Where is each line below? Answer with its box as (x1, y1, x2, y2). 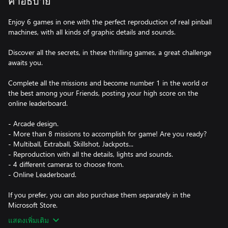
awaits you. (8, 58, 43, 67)
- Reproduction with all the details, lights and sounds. (8, 149, 173, 159)
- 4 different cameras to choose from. (8, 159, 124, 169)
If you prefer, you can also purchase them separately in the (8, 190, 190, 199)
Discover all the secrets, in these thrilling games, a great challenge (8, 47, 211, 57)
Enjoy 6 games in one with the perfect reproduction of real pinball (8, 17, 212, 26)
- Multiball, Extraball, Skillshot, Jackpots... (8, 139, 133, 149)
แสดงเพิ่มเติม (8, 215, 49, 225)
